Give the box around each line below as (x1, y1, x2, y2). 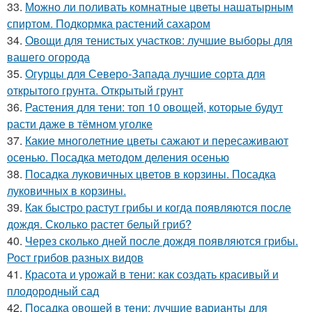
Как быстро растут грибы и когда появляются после (25, 199, 291, 215)
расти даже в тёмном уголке (7, 116, 153, 132)
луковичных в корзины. (7, 182, 126, 198)
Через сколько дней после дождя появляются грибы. (25, 233, 298, 249)
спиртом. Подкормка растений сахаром (7, 15, 210, 31)
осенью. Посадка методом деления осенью (7, 149, 229, 165)
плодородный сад (7, 283, 99, 299)
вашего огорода (7, 49, 90, 65)
